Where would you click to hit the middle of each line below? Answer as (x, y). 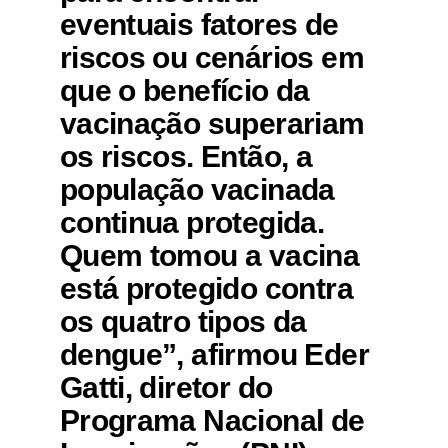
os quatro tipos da (183, 321)
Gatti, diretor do (166, 387)
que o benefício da (184, 90)
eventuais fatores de (199, 24)
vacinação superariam (212, 123)
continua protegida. (192, 222)
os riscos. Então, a (186, 156)
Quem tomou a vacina (209, 255)
